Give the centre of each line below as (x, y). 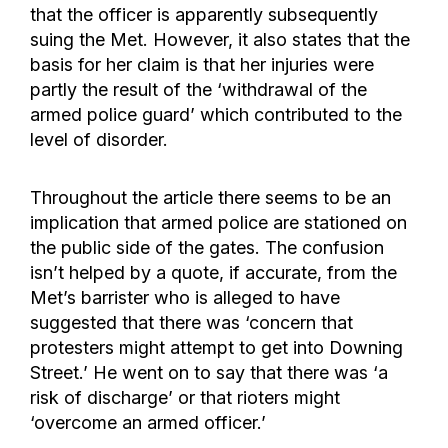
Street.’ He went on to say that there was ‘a (209, 372)
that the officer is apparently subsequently (204, 15)
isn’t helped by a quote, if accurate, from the (213, 272)
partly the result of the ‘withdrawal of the (198, 90)
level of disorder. (99, 140)
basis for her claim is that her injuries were (202, 65)
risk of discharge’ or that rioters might (185, 397)
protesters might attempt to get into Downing (216, 347)
